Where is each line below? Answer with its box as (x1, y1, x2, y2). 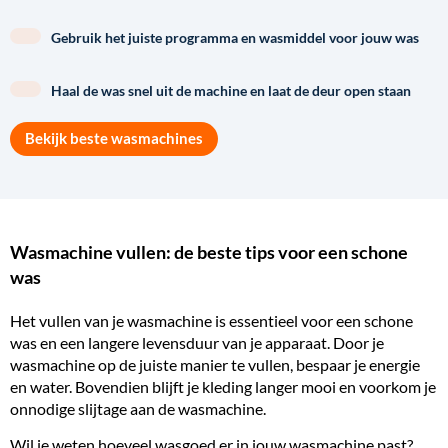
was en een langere (10, 332, 142, 352)
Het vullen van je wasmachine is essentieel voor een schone (10, 310, 413, 330)
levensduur (142, 332, 219, 352)
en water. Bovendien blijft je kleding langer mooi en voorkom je (10, 376, 436, 396)
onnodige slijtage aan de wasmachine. (10, 398, 266, 418)
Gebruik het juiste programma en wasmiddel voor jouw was (51, 30, 419, 46)
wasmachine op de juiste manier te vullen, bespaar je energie (10, 354, 420, 374)
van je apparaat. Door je (219, 332, 384, 352)
